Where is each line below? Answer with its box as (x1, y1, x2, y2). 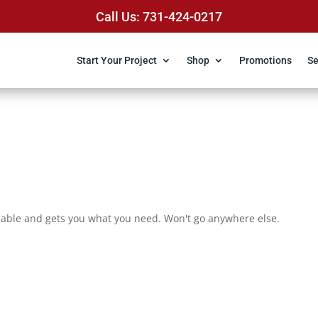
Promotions (238, 55, 292, 66)
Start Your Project (76, 55, 157, 66)
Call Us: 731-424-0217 (95, 9, 222, 24)
